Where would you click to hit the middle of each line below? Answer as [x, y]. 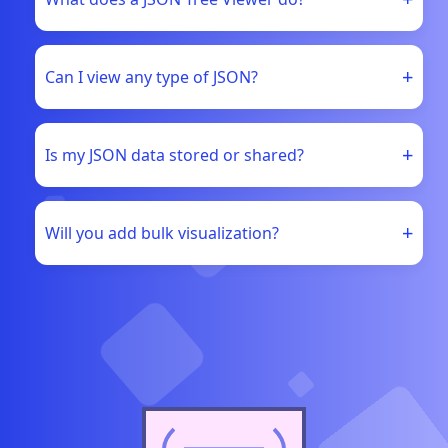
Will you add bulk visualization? [162, 233]
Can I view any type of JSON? [151, 77]
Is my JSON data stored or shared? [174, 155]
